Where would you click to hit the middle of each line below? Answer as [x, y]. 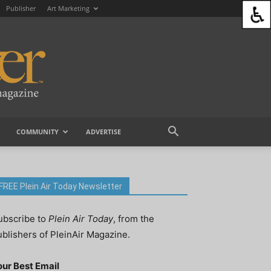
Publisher [21, 8]
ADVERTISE [103, 132]
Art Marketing [68, 8]
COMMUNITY [37, 132]
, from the [134, 219]
